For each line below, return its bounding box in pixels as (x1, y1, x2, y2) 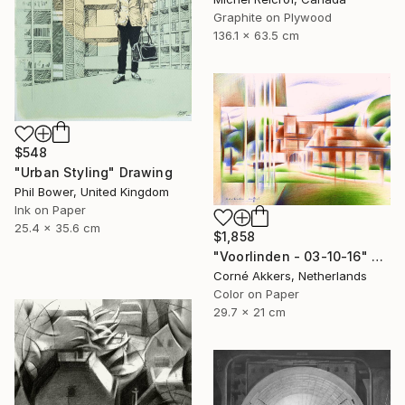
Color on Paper (213, 286, 299, 301)
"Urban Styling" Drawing (14, 165, 173, 181)
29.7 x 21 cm (213, 304, 286, 319)
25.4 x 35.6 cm (14, 221, 100, 236)
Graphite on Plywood (213, 9, 332, 24)
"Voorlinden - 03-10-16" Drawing (371, 248, 383, 264)
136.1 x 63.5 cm (213, 27, 299, 42)
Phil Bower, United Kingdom (14, 184, 169, 200)
